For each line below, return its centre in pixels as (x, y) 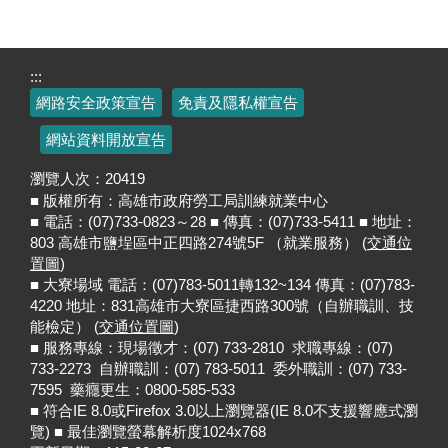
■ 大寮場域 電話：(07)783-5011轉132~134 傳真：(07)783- (222, 285)
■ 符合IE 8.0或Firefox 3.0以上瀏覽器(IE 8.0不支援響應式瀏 (224, 411)
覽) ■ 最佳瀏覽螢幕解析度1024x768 (148, 432)
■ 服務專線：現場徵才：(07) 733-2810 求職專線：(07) (211, 348)
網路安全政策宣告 (96, 103)
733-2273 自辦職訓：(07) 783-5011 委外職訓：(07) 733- (218, 369)
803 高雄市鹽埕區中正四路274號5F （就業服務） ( (198, 243)
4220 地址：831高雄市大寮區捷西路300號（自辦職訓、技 (222, 306)
